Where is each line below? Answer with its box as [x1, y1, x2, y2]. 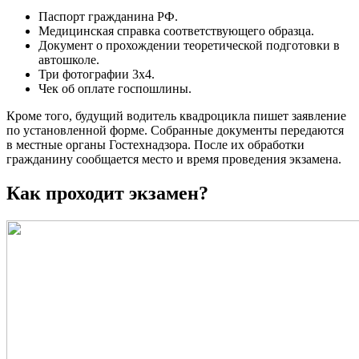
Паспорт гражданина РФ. [38, 10, 178, 24]
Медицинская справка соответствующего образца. [38, 24, 314, 38]
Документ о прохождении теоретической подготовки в [38, 38, 340, 53]
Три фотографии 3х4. [38, 67, 155, 82]
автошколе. [38, 53, 99, 67]
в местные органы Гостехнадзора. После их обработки [6, 138, 305, 152]
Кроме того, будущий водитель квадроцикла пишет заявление [6, 109, 346, 123]
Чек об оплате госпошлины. [38, 82, 192, 96]
